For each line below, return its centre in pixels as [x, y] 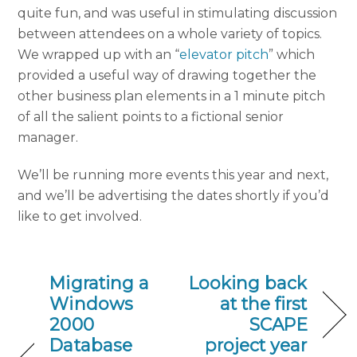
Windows [92, 304]
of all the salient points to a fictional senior [151, 116]
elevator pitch [224, 54]
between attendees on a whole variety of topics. [170, 33]
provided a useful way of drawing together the [167, 75]
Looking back [248, 283]
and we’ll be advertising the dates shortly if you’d [174, 195]
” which [292, 54]
